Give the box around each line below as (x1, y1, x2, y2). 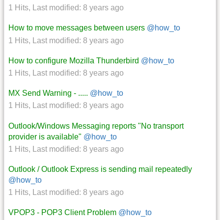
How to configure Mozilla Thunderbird (8, 56, 139, 65)
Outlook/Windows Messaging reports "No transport (8, 121, 184, 130)
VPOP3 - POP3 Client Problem (8, 208, 116, 217)
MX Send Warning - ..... (8, 89, 88, 98)
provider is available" (8, 132, 82, 141)
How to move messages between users (8, 24, 145, 32)
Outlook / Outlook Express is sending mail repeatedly (8, 165, 192, 173)
